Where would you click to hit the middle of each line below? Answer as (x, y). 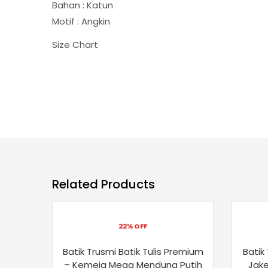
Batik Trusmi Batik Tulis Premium (133, 251)
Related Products (103, 184)
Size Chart (75, 44)
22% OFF (133, 226)
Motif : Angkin (81, 21)
